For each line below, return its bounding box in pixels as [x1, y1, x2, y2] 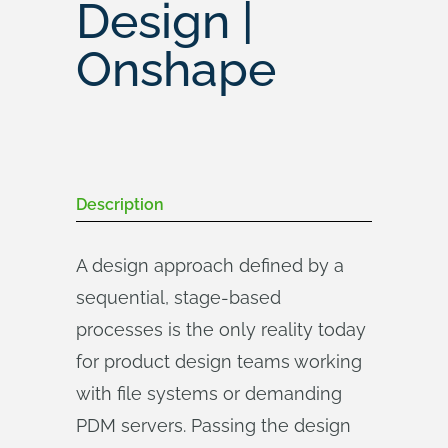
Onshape [76, 41, 276, 97]
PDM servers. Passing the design [76, 415, 351, 436]
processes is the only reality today [76, 319, 366, 340]
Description [76, 195, 164, 214]
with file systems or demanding [76, 383, 342, 404]
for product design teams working [76, 351, 362, 372]
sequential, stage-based [76, 287, 281, 308]
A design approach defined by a [76, 255, 344, 276]
